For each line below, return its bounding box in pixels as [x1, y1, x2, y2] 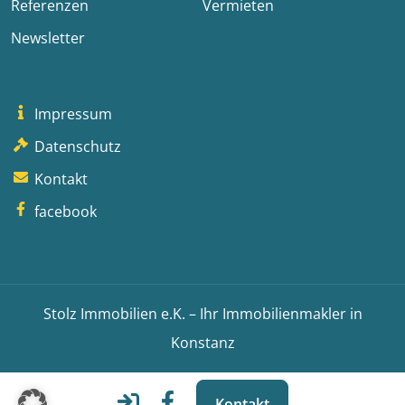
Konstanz [170, 333, 235, 353]
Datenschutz [31, 137, 122, 157]
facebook [31, 202, 98, 222]
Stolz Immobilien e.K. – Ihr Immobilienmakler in [42, 304, 363, 325]
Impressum [31, 104, 113, 125]
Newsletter [11, 28, 85, 49]
